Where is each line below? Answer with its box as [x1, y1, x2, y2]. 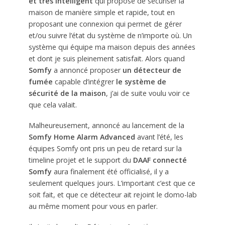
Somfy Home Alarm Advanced [28, 132, 135, 142]
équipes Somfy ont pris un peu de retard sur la [28, 144, 182, 154]
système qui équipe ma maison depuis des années [28, 42, 195, 52]
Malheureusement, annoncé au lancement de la [28, 121, 184, 131]
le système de [116, 77, 166, 87]
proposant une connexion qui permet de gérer [28, 19, 182, 29]
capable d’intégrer [52, 77, 116, 87]
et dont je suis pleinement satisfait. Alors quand [28, 54, 185, 64]
